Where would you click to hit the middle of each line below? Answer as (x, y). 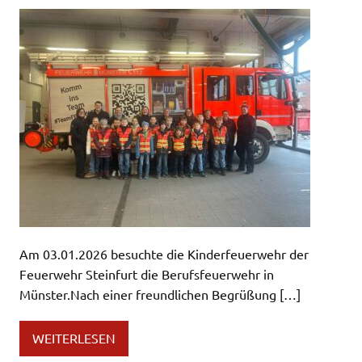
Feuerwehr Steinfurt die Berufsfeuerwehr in (147, 274)
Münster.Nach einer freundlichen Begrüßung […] (160, 294)
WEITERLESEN (74, 338)
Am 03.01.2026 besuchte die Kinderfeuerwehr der (164, 253)
